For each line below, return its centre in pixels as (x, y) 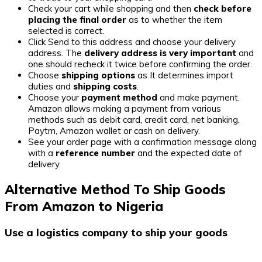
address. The (56, 53)
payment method (119, 98)
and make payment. (199, 98)
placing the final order (77, 20)
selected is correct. (66, 31)
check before (223, 9)
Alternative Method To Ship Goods (115, 189)
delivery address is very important (160, 53)
